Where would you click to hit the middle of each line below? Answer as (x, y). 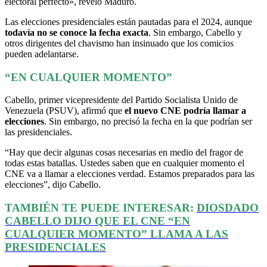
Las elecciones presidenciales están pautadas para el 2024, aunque (128, 21)
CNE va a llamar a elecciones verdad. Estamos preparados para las (130, 174)
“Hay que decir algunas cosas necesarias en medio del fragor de (124, 153)
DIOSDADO (228, 207)
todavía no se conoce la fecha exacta (77, 32)
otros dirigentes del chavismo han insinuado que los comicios (119, 43)
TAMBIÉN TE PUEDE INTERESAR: (101, 207)
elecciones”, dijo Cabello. (53, 185)
